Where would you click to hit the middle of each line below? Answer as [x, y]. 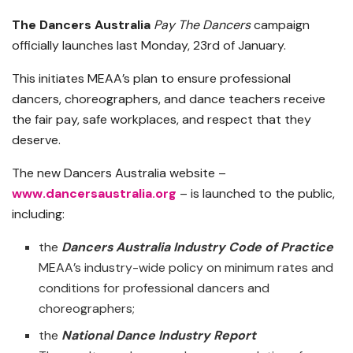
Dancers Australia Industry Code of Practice [198, 247]
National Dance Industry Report [159, 335]
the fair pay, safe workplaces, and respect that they [162, 119]
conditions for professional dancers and [154, 288]
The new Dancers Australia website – [119, 173]
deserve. [36, 139]
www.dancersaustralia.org [94, 193]
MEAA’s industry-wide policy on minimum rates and [186, 267]
